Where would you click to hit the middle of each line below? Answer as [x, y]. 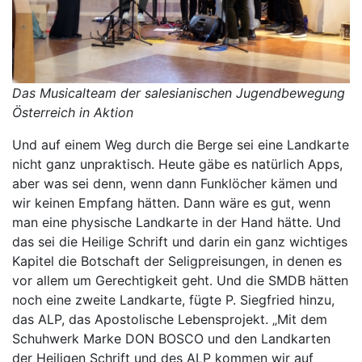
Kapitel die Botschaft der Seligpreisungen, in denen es [177, 261]
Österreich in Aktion [73, 112]
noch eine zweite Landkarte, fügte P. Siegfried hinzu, [173, 299]
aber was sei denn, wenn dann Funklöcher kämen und [175, 183]
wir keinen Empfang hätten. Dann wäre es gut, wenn [171, 202]
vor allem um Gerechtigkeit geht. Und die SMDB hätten [180, 280]
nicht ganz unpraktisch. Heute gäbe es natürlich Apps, [177, 164]
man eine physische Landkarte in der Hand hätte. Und [177, 222]
